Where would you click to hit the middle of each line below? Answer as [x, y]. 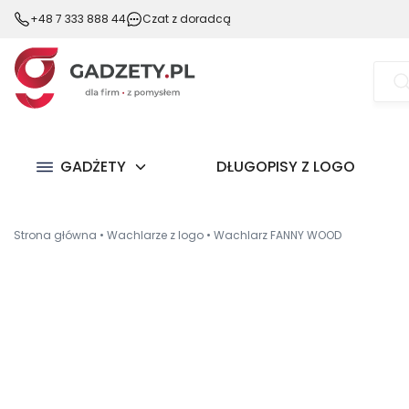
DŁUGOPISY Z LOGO [285, 166]
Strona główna [55, 235]
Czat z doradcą [187, 19]
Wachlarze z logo [155, 235]
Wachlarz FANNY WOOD [278, 235]
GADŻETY [93, 166]
